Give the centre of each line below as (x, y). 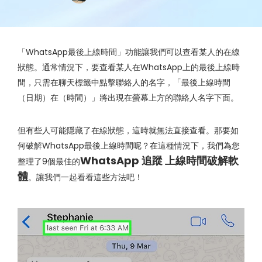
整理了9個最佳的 (49, 161)
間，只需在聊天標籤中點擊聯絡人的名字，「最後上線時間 (124, 82)
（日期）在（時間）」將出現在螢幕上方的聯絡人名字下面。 (128, 98)
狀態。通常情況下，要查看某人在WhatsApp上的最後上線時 (129, 67)
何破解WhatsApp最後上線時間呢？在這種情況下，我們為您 (129, 146)
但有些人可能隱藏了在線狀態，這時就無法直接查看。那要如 (128, 130)
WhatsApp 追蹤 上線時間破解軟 (159, 161)
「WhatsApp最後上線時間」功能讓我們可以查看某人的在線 (129, 52)
